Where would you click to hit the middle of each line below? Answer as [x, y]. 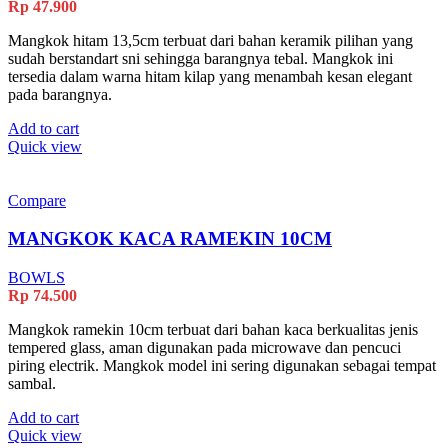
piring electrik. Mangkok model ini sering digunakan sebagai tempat [222, 366]
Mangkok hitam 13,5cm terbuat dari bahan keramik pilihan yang [210, 40]
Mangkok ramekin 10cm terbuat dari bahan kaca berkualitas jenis [213, 330]
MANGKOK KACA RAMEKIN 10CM [170, 239]
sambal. [32, 384]
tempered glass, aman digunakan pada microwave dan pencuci [204, 348]
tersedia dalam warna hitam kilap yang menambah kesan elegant [210, 76]
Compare [37, 200]
